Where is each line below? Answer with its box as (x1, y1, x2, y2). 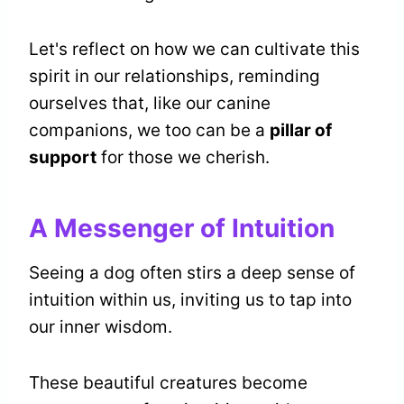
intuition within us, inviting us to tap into (29, 289, 352, 311)
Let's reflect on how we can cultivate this (29, 39, 360, 60)
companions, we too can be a (29, 120, 270, 142)
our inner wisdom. (29, 317, 172, 338)
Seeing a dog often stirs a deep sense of (29, 262, 355, 284)
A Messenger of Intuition (29, 213, 335, 244)
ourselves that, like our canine (29, 93, 271, 115)
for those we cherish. (96, 147, 270, 169)
